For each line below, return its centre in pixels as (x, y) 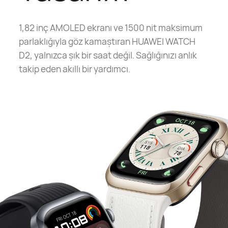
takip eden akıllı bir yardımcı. (75, 69)
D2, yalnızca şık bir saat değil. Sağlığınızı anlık (108, 55)
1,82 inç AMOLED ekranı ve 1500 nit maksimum (111, 28)
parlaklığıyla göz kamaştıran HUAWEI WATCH (107, 41)
